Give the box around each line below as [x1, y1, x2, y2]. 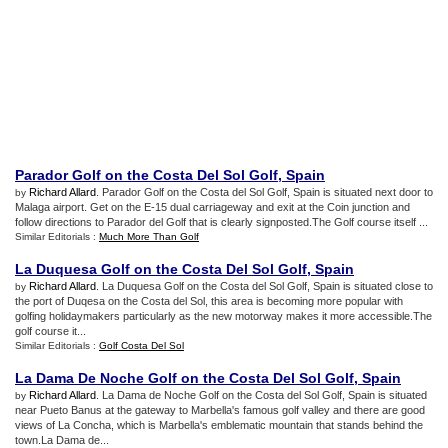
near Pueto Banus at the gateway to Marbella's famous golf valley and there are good [15, 404, 425, 416]
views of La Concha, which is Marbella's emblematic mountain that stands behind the [15, 419, 423, 431]
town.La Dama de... [15, 434, 109, 446]
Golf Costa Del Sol [99, 340, 184, 351]
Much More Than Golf [99, 231, 199, 242]
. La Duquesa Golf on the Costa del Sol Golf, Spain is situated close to [96, 280, 433, 292]
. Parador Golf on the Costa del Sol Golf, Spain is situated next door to [96, 186, 433, 198]
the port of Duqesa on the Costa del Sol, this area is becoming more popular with [15, 295, 403, 307]
